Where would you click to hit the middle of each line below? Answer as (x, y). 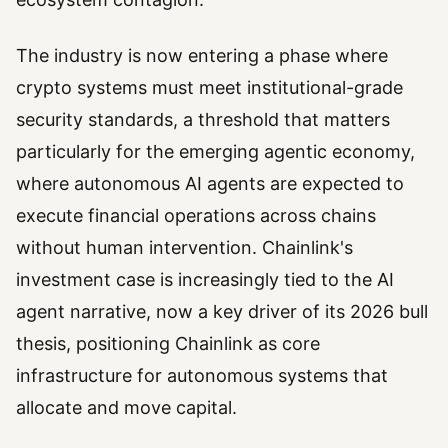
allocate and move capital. (126, 408)
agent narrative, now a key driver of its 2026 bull (222, 312)
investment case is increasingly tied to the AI (205, 280)
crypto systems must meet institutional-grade (209, 88)
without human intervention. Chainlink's (184, 248)
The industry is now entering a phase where (202, 56)
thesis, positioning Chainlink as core (168, 344)
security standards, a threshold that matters (203, 120)
